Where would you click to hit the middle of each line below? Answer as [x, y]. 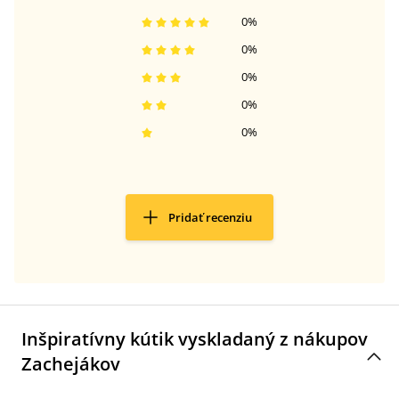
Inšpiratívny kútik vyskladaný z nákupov [195, 339]
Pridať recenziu [210, 217]
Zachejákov [71, 364]
